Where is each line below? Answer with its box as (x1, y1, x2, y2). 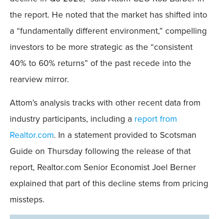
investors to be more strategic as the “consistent (10, 41, 193, 54)
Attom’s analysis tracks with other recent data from (10, 96, 200, 109)
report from (134, 112, 177, 125)
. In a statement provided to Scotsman (54, 128, 197, 141)
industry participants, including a (10, 112, 134, 125)
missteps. (10, 193, 44, 206)
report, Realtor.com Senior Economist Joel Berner (10, 160, 196, 174)
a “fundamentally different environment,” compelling (10, 24, 207, 38)
